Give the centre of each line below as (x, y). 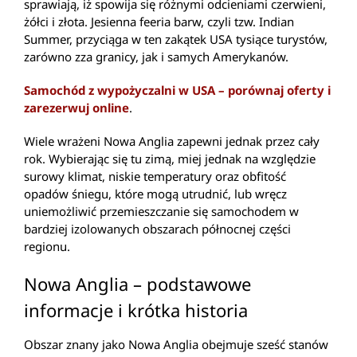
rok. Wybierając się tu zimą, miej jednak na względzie (170, 158)
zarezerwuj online (76, 107)
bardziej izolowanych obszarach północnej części (157, 228)
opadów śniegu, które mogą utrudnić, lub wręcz (155, 193)
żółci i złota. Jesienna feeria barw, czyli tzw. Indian (159, 21)
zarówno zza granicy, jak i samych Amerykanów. (156, 56)
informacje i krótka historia (136, 310)
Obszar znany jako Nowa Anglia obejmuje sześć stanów (176, 345)
